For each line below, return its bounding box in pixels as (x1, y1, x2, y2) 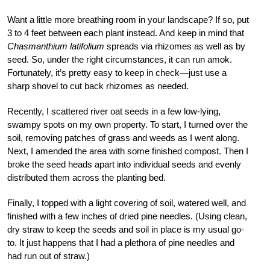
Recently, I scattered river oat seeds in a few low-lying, (7, 105, 221, 116)
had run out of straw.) (7, 250, 90, 261)
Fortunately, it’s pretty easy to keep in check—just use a (7, 67, 227, 78)
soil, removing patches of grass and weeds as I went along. (7, 132, 239, 143)
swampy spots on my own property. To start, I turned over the (7, 119, 248, 130)
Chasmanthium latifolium (7, 40, 104, 51)
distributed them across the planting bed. (7, 172, 166, 183)
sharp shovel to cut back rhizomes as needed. (7, 80, 189, 91)
